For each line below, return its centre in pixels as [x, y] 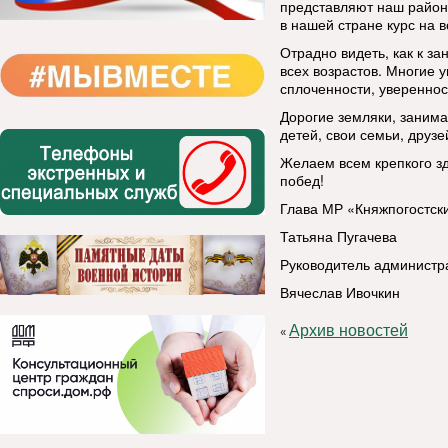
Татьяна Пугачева [338, 236]
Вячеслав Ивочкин [340, 292]
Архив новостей [348, 330]
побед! [302, 180]
